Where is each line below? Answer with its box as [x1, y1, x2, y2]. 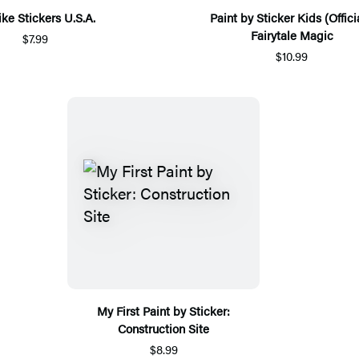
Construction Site [118, 319, 209, 337]
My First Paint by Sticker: [97, 301, 230, 319]
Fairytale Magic [250, 26, 333, 43]
